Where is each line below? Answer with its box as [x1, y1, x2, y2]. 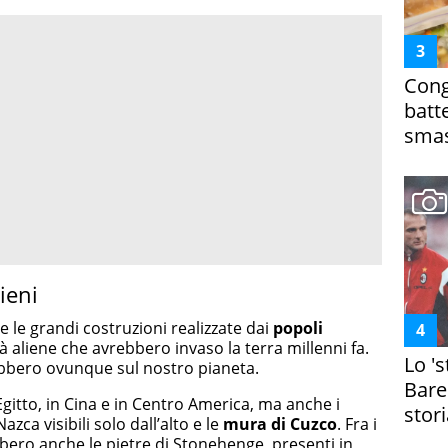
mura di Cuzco [223, 412, 337, 435]
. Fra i [337, 412, 377, 435]
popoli [273, 316, 323, 339]
